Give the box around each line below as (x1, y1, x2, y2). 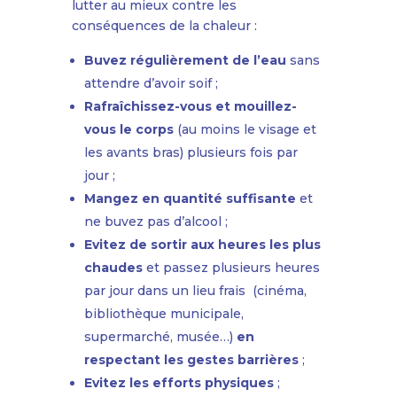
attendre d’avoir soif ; (83, 75, 218, 92)
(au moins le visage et (173, 121, 316, 138)
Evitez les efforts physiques (83, 375, 274, 392)
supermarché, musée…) (83, 329, 237, 346)
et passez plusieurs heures (142, 260, 320, 276)
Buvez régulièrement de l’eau (83, 52, 286, 69)
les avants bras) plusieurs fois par (83, 144, 298, 161)
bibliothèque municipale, (83, 306, 244, 323)
